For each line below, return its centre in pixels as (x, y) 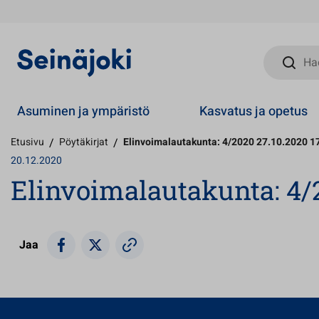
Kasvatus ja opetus (254, 111)
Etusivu (27, 142)
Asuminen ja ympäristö (83, 111)
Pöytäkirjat (84, 142)
